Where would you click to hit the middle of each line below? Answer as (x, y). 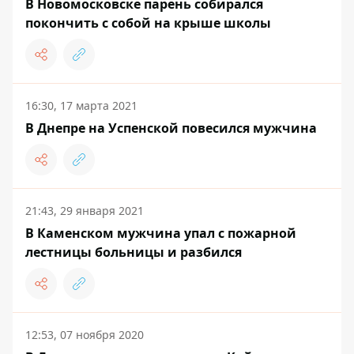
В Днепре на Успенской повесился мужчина (171, 128)
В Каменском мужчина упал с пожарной (161, 233)
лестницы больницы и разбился (134, 252)
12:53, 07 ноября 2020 (85, 334)
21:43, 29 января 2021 (85, 210)
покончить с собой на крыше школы (148, 23)
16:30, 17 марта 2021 (81, 105)
